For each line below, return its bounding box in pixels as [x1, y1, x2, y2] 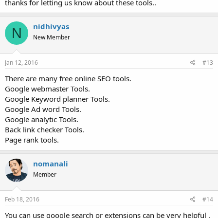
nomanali [33, 158, 68, 168]
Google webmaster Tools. [5, 83, 90, 93]
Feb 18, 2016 [5, 195, 39, 203]
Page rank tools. [5, 134, 59, 145]
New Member [33, 33, 70, 41]
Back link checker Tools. [5, 124, 84, 134]
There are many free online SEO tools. [5, 73, 131, 83]
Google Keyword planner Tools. [5, 93, 110, 104]
